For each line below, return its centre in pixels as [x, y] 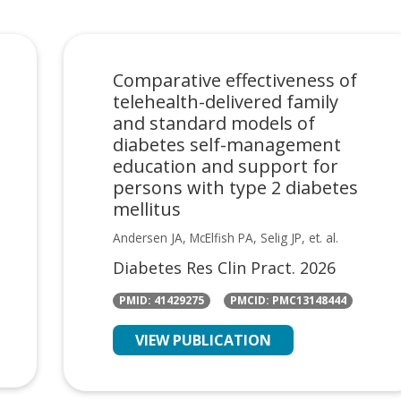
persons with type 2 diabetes [235, 187]
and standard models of [213, 123]
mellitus [146, 209]
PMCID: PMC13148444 [288, 301]
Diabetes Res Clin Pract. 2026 [224, 267]
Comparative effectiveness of [235, 80]
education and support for [225, 166]
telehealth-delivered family [225, 101]
